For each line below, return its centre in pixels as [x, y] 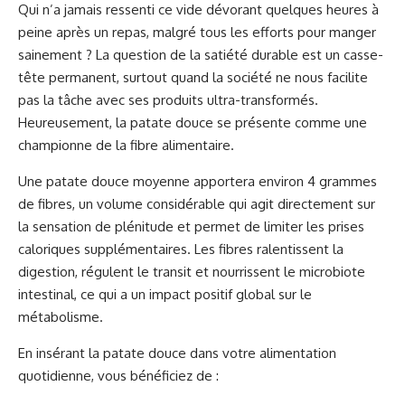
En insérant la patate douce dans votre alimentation [177, 353]
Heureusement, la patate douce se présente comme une [193, 123]
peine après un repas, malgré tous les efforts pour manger [197, 33]
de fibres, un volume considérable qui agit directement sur [197, 204]
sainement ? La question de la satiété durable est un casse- [201, 55]
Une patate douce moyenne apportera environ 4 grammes [198, 182]
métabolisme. [61, 317]
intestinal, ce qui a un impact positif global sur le [165, 295]
